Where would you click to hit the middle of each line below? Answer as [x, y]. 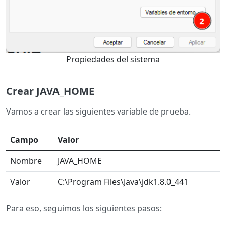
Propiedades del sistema [113, 59]
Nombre [26, 161]
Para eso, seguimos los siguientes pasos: [85, 208]
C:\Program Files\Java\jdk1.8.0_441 [123, 181]
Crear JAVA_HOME [50, 91]
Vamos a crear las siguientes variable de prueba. [98, 111]
